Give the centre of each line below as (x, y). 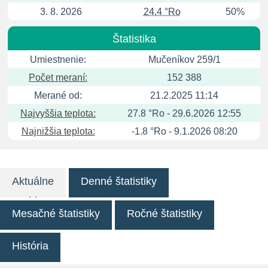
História (30, 246)
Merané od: (58, 95)
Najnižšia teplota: (58, 131)
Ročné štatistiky (165, 214)
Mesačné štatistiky (56, 214)
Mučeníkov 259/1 (184, 60)
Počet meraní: (58, 77)
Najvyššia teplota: (58, 113)
